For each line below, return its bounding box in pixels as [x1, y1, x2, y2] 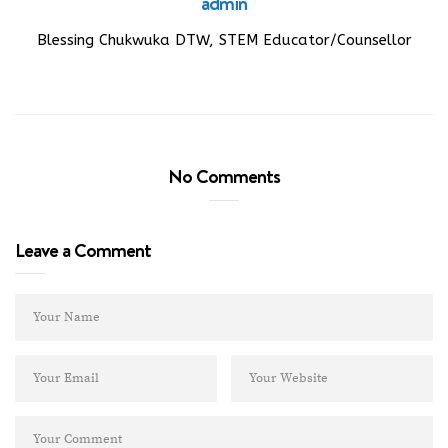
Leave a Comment [15, 237, 151, 263]
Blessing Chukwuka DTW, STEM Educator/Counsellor [36, 31, 412, 49]
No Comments [168, 163, 280, 189]
